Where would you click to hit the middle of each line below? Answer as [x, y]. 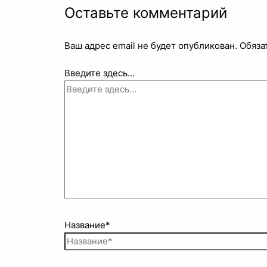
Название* [88, 225]
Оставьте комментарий [146, 13]
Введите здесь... [100, 73]
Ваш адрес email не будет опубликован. [151, 45]
